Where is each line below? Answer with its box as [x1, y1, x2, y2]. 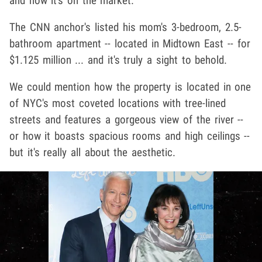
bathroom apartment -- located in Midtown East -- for [9, 37, 250, 51]
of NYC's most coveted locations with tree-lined [9, 96, 226, 111]
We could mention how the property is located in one [9, 80, 251, 94]
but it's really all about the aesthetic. [9, 146, 176, 160]
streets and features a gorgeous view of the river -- [9, 113, 244, 127]
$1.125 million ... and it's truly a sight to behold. [9, 53, 227, 67]
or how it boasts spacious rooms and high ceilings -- [9, 129, 250, 143]
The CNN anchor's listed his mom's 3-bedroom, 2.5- [9, 20, 242, 35]
